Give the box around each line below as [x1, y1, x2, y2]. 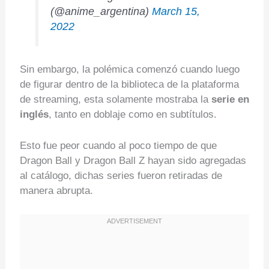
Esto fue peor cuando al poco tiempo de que [19, 140, 217, 152]
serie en [211, 94, 249, 106]
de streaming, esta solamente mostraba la [19, 94, 211, 106]
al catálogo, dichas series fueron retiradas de [19, 170, 222, 182]
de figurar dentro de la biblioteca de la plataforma [19, 79, 239, 91]
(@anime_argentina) [50, 5, 153, 17]
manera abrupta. [19, 185, 93, 197]
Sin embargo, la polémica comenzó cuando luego [19, 64, 240, 76]
